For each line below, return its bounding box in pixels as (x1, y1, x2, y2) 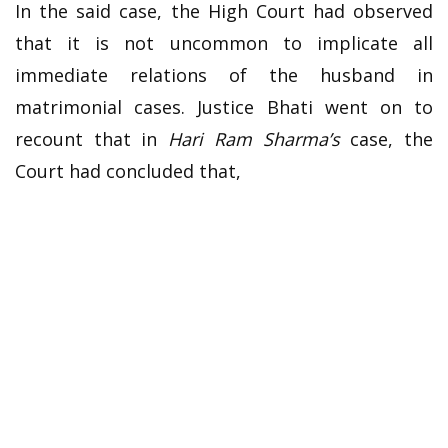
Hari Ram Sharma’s (168, 126, 340, 151)
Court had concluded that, (15, 158, 241, 183)
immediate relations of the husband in (15, 62, 433, 87)
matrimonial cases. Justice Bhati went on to (15, 94, 433, 119)
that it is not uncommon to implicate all (15, 30, 433, 55)
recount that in (15, 126, 169, 151)
